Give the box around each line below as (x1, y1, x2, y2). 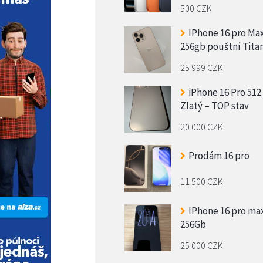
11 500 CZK (180, 175, 223, 187)
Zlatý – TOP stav (180, 99, 249, 112)
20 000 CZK (180, 120, 223, 133)
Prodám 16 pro (188, 149, 249, 163)
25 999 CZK (180, 61, 223, 73)
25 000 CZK (180, 239, 223, 251)
